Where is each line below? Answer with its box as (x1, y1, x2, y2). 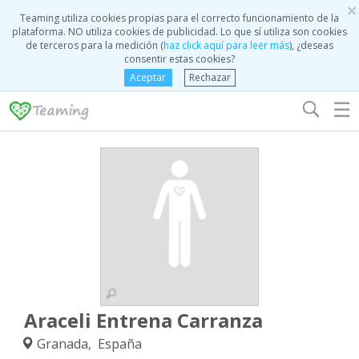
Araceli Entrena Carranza (24, 307, 263, 333)
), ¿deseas (289, 38, 333, 52)
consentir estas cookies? (124, 52, 235, 66)
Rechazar (188, 71, 231, 84)
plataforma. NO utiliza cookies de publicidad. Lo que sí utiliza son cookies (12, 25, 347, 38)
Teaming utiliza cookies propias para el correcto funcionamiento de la (20, 11, 339, 25)
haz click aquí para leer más (163, 38, 289, 52)
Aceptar (130, 71, 166, 84)
